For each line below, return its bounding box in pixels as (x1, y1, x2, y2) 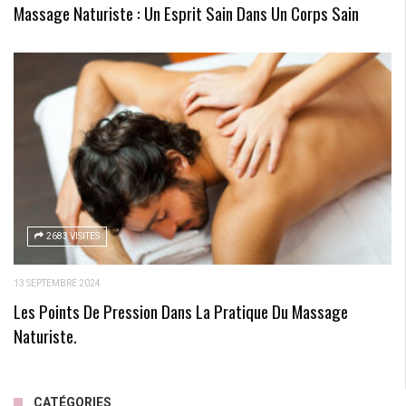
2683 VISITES (46, 231, 100, 242)
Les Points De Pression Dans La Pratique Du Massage (14, 298, 348, 324)
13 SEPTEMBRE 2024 (14, 278, 101, 289)
